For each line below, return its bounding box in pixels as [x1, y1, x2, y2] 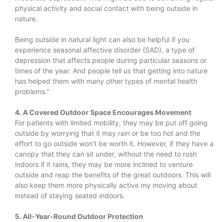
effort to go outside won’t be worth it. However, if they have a [15, 139, 214, 148]
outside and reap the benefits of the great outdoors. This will [15, 170, 211, 179]
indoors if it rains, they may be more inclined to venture [15, 160, 193, 168]
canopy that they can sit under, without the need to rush [15, 149, 197, 158]
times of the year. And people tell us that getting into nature [15, 66, 208, 75]
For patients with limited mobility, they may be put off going [15, 118, 208, 127]
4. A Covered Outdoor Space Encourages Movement [15, 108, 191, 116]
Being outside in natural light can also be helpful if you [15, 35, 189, 44]
